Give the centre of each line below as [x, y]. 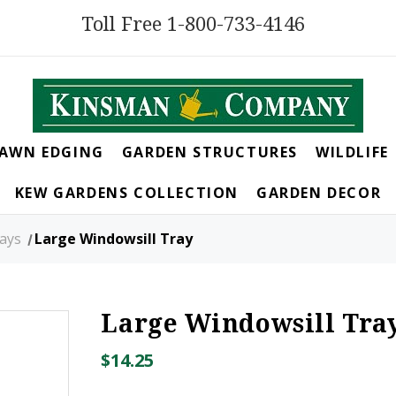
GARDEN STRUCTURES [209, 152]
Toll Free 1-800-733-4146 [194, 24]
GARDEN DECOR [319, 193]
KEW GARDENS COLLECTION [126, 193]
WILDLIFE [352, 152]
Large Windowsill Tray [114, 239]
